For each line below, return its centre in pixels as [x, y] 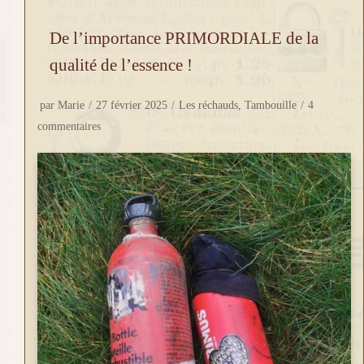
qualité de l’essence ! [121, 65]
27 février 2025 [132, 106]
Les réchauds [208, 106]
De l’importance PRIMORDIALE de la [184, 38]
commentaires [69, 127]
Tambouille [271, 106]
